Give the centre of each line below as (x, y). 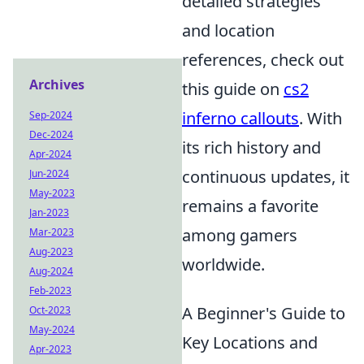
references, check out (263, 60)
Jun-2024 (49, 173)
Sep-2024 (51, 115)
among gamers (240, 235)
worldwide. (223, 264)
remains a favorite (250, 206)
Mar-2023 (52, 232)
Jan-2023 (49, 212)
